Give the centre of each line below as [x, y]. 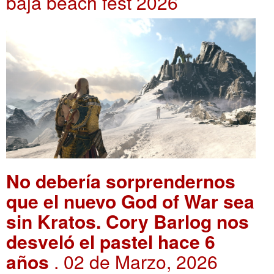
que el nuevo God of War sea [130, 201]
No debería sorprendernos [121, 181]
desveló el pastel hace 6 [111, 242]
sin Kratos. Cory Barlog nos [128, 221]
